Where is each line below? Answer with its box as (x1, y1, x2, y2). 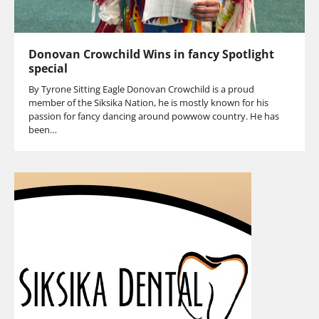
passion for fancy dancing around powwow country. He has (28, 109, 279, 122)
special (28, 60, 68, 76)
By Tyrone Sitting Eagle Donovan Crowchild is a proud (28, 82, 254, 95)
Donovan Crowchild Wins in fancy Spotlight (28, 46, 274, 62)
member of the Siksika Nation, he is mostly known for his (28, 95, 268, 109)
